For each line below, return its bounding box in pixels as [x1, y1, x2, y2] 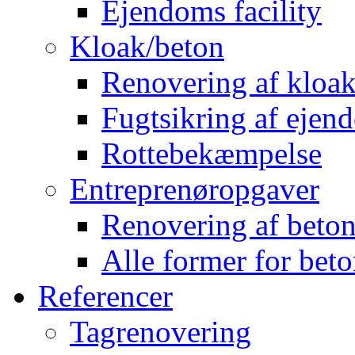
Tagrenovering [70, 314, 251, 349]
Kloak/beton [70, 29, 224, 63]
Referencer [38, 278, 173, 313]
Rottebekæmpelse [101, 136, 322, 170]
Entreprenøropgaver [70, 171, 319, 206]
